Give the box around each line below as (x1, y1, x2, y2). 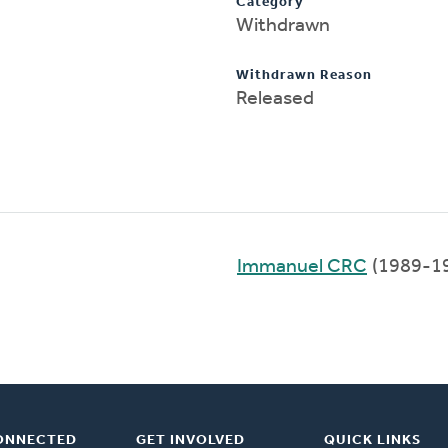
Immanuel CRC (237, 256, 367, 277)
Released (236, 88, 314, 109)
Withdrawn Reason (236, 67, 372, 83)
